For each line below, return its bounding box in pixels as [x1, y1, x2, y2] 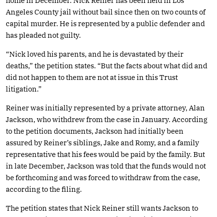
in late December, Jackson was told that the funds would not [6, 161, 206, 170]
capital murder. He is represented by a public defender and [6, 18, 205, 28]
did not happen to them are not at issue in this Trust [6, 72, 178, 82]
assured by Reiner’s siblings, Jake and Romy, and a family [6, 138, 199, 147]
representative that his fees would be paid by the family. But [6, 149, 205, 159]
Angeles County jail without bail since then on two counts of [6, 7, 205, 16]
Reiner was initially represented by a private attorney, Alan [6, 103, 205, 112]
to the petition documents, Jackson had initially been [6, 126, 184, 136]
